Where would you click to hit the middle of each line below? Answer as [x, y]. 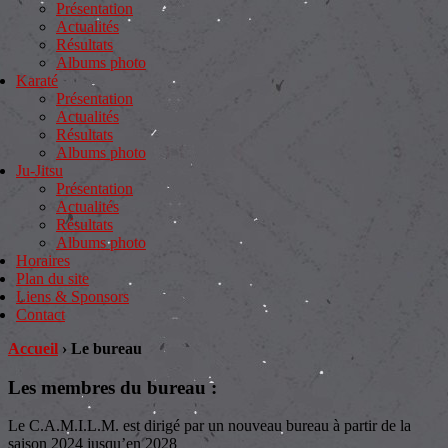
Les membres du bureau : [112, 387]
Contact [40, 314]
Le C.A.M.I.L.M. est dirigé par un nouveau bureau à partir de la [209, 426]
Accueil [33, 348]
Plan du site [52, 278]
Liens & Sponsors [72, 296]
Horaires [43, 260]
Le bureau [106, 348]
